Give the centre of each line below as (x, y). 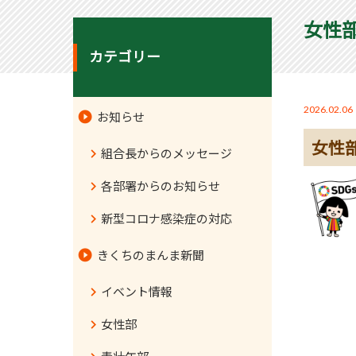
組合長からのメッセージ (166, 153)
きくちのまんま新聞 (151, 255)
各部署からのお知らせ (161, 186)
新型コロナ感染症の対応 (166, 219)
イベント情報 (137, 292)
